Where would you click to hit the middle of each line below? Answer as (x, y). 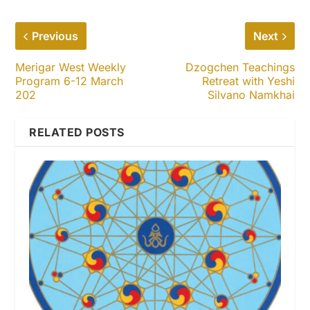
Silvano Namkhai (251, 95)
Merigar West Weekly (71, 67)
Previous (55, 36)
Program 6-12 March (70, 81)
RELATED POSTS (77, 132)
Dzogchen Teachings (240, 67)
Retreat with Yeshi (248, 81)
